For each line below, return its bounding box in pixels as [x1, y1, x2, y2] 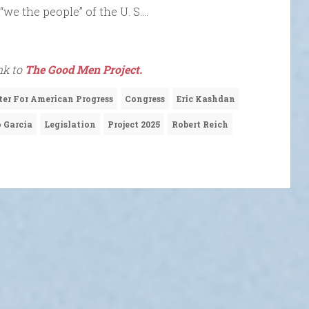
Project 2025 [108, 119, 160, 130]
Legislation [44, 119, 96, 130]
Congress [125, 93, 165, 105]
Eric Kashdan [177, 93, 235, 105]
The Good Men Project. [25, 62, 142, 77]
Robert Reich [172, 119, 228, 130]
